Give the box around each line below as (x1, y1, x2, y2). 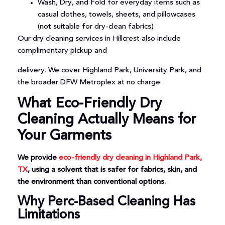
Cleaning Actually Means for (17, 113, 196, 128)
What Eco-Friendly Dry (17, 97, 162, 111)
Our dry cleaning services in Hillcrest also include (17, 35, 181, 43)
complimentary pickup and (17, 47, 107, 55)
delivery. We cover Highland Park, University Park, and (17, 66, 201, 74)
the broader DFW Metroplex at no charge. (17, 78, 162, 86)
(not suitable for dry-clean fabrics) (37, 23, 154, 31)
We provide (17, 154, 59, 162)
